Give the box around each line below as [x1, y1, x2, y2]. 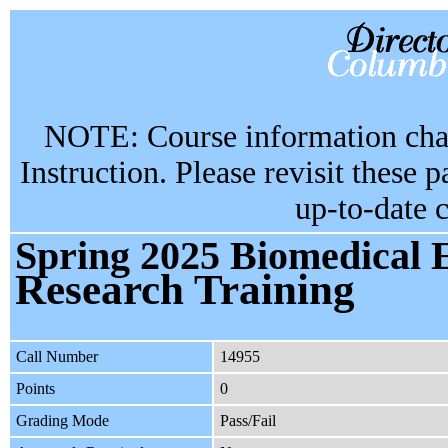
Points [16, 380, 55, 398]
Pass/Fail [220, 412, 276, 430]
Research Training [14, 266, 355, 314]
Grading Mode [16, 412, 109, 430]
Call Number [16, 348, 98, 366]
